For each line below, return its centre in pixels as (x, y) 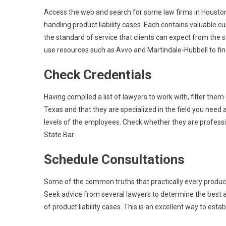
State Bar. (60, 135)
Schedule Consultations (114, 159)
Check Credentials (98, 75)
